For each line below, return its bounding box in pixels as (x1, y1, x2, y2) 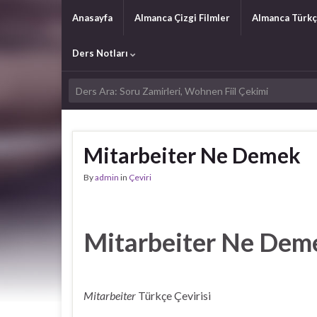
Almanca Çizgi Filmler (134, 12, 230, 23)
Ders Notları (72, 47, 130, 59)
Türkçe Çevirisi (136, 289, 211, 302)
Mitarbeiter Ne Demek (83, 142, 301, 168)
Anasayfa (72, 12, 113, 23)
